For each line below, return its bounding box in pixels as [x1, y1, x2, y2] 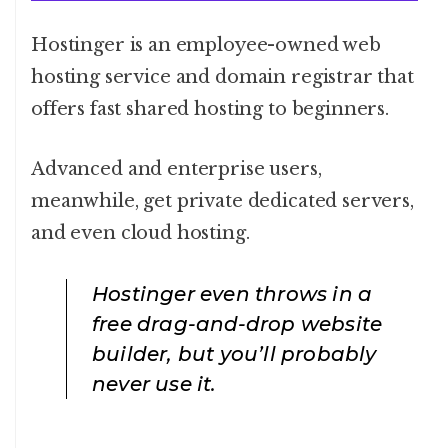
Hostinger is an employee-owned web [31, 34, 381, 57]
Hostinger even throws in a [92, 282, 373, 307]
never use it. [92, 372, 217, 397]
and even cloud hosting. [31, 222, 250, 245]
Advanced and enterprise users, [31, 158, 322, 181]
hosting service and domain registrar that [31, 66, 414, 89]
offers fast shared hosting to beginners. [31, 98, 390, 121]
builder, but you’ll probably [92, 342, 377, 367]
